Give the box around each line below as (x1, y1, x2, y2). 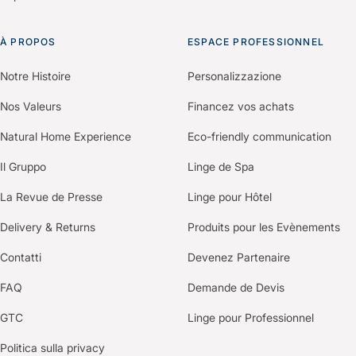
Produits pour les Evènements (188, 220, 340, 234)
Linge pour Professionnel (188, 311, 314, 325)
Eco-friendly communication (188, 130, 331, 144)
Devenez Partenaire (188, 250, 290, 265)
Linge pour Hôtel (188, 190, 272, 204)
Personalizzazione (188, 69, 281, 83)
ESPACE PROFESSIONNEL (188, 36, 324, 48)
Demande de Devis (188, 281, 284, 295)
